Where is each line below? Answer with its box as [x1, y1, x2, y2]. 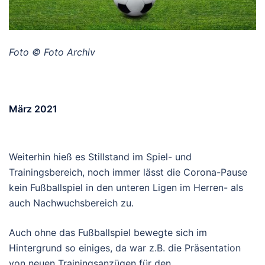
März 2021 [9, 102, 57, 115]
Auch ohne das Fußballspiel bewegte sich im [9, 226, 207, 238]
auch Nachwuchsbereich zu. [9, 196, 134, 209]
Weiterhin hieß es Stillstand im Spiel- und [9, 150, 192, 163]
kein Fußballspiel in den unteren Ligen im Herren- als [9, 181, 243, 193]
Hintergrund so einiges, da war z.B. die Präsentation [9, 241, 241, 254]
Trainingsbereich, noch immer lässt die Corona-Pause [9, 166, 247, 178]
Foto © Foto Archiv [9, 46, 95, 58]
